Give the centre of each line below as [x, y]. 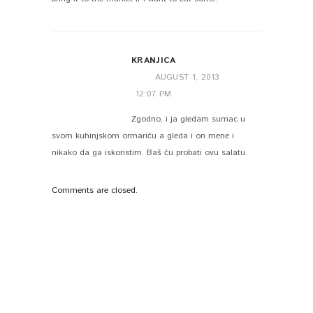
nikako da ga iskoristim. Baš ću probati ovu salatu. [150, 152]
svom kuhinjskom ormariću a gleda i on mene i [143, 136]
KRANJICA [154, 60]
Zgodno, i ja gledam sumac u [188, 119]
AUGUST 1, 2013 [187, 77]
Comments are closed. [95, 190]
